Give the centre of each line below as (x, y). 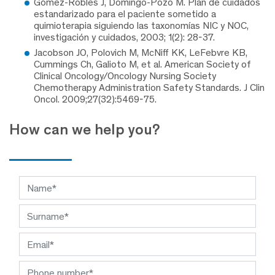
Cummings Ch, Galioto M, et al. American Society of (142, 64)
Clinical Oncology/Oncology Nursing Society (125, 76)
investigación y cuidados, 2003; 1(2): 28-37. (124, 37)
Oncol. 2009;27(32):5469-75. (95, 99)
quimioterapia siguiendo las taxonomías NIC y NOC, (141, 25)
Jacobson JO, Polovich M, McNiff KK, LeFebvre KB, (141, 53)
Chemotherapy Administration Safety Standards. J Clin (149, 88)
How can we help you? (85, 130)
